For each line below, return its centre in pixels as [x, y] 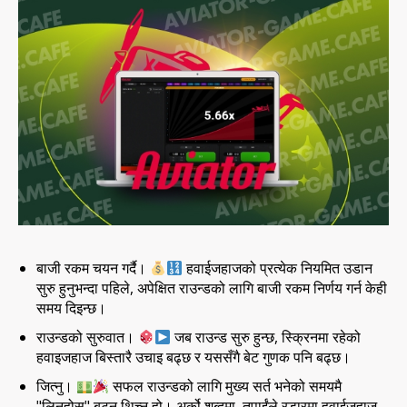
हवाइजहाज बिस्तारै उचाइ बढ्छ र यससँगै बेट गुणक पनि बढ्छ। [194, 357]
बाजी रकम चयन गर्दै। [93, 268]
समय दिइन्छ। [71, 308]
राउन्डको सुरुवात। [87, 338]
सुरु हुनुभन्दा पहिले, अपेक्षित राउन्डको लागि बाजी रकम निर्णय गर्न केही [212, 288]
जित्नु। [56, 387]
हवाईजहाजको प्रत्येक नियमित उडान [278, 268]
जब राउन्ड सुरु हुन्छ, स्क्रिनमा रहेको [266, 338]
